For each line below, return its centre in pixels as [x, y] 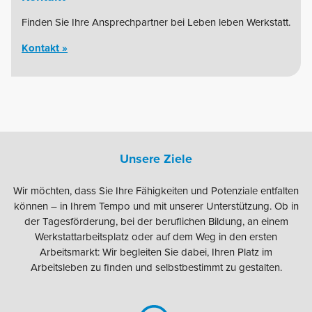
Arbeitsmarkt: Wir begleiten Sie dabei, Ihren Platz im [156, 252]
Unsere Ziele [156, 159]
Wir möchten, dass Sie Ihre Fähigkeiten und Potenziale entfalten [156, 191]
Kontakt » [45, 48]
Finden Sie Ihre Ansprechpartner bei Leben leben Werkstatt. [156, 22]
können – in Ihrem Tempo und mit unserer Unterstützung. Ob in [156, 206]
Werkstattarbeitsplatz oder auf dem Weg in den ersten [156, 237]
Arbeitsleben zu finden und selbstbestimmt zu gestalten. [156, 268]
